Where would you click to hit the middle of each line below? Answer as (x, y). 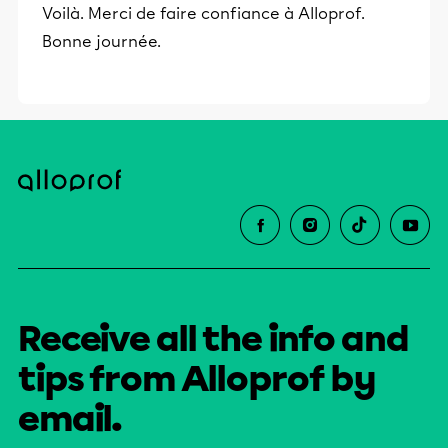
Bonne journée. (101, 42)
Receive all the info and (213, 339)
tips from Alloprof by (197, 379)
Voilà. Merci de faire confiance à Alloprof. (203, 14)
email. (70, 419)
